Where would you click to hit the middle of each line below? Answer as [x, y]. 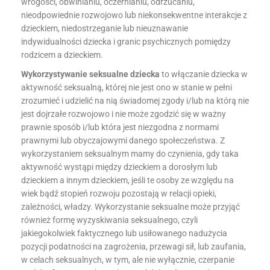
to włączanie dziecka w [204, 74]
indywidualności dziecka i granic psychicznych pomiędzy [126, 42]
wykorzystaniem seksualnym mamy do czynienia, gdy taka [130, 154]
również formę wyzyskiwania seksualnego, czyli [109, 220]
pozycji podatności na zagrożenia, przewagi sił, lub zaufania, [133, 246]
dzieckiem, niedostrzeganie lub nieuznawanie [105, 28]
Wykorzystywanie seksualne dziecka [90, 74]
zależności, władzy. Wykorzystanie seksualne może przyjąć [130, 207]
